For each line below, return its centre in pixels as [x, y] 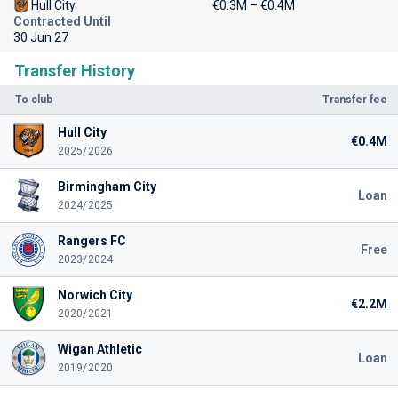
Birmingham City [107, 187]
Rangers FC [92, 241]
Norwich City [95, 295]
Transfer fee [355, 99]
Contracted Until [62, 21]
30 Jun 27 [41, 37]
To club [34, 99]
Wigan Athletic [99, 349]
